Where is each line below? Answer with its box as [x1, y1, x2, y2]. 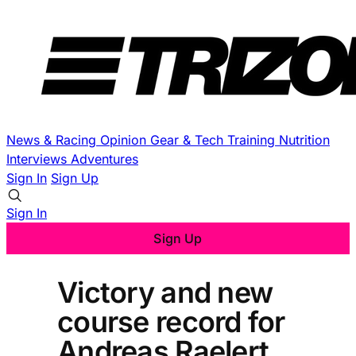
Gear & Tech [150, 132, 227, 148]
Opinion [100, 132, 150, 148]
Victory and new [57, 274, 273, 310]
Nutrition [279, 132, 330, 148]
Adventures [71, 151, 138, 167]
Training [227, 132, 279, 148]
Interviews [6, 151, 71, 167]
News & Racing [6, 132, 100, 148]
